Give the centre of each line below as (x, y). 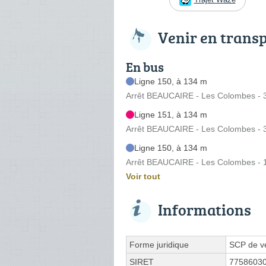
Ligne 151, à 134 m (171, 114)
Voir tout (143, 176)
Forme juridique (159, 244)
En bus (145, 66)
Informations (205, 209)
